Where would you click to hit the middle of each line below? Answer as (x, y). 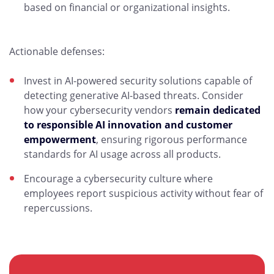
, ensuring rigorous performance (172, 139)
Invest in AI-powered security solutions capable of (138, 81)
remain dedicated (218, 110)
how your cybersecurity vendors (99, 110)
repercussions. (58, 208)
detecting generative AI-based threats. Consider (134, 95)
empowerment (60, 139)
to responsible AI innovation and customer (128, 125)
